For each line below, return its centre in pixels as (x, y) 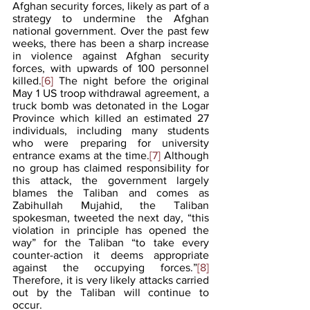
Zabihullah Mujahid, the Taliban (111, 205)
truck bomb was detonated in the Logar (111, 105)
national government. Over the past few (111, 30)
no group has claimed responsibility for (111, 167)
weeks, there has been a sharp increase (111, 43)
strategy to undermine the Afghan (111, 18)
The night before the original (131, 80)
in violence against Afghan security (111, 55)
